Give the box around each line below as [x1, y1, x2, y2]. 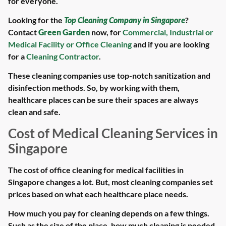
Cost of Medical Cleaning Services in [8, 125, 218, 141]
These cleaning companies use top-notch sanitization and [8, 71, 210, 81]
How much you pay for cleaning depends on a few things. [8, 208, 209, 218]
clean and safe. [8, 107, 61, 117]
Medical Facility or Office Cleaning [8, 39, 132, 49]
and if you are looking [132, 39, 209, 49]
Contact [8, 27, 38, 37]
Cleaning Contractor [26, 51, 99, 62]
